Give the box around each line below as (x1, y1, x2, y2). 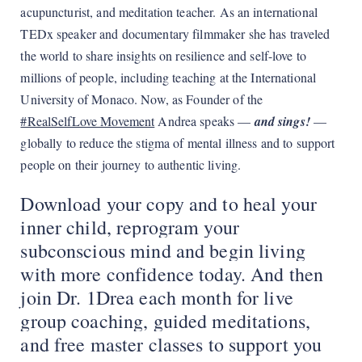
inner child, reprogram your (20, 214, 239, 241)
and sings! (254, 112, 314, 131)
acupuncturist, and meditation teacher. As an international (20, 3, 318, 21)
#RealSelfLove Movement (20, 112, 155, 130)
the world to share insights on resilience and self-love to (20, 47, 306, 65)
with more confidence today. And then (20, 261, 324, 288)
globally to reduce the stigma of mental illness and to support (20, 134, 335, 152)
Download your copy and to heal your (20, 191, 317, 217)
